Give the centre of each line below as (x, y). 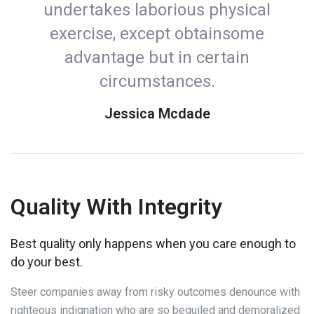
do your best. (47, 262)
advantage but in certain (157, 58)
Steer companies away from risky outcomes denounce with (155, 292)
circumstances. (157, 82)
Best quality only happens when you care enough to (153, 244)
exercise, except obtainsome (157, 34)
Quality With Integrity (116, 207)
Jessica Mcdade (157, 114)
